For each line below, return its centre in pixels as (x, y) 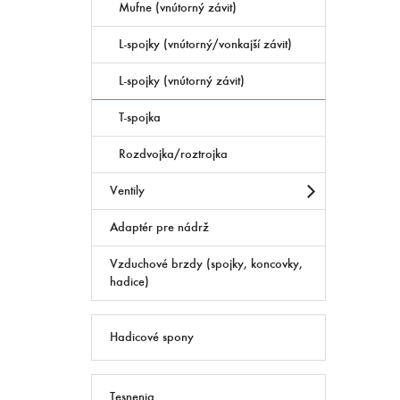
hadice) (129, 281)
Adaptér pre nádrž (159, 227)
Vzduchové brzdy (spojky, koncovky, (206, 263)
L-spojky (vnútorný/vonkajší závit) (205, 44)
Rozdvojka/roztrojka (173, 154)
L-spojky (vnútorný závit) (182, 80)
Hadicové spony (152, 337)
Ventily (127, 190)
